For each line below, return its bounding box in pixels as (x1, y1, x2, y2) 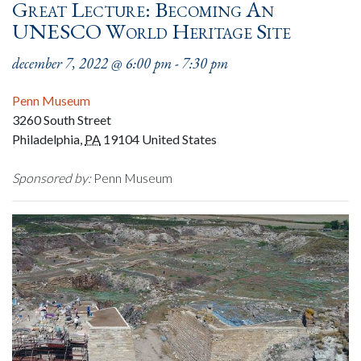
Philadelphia (12, 131, 80, 147)
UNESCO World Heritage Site (12, 17, 291, 45)
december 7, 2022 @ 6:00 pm (12, 54, 172, 73)
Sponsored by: (12, 170, 91, 185)
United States (142, 131, 217, 147)
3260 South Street (12, 112, 111, 127)
